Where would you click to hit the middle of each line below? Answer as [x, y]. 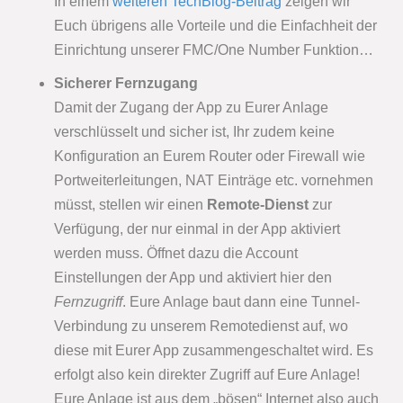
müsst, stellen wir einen [130, 205]
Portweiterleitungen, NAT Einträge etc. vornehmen [214, 181]
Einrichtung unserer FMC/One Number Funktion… [214, 50]
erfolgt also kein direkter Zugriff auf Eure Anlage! [207, 375]
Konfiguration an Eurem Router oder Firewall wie [210, 157]
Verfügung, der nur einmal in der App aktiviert [197, 229]
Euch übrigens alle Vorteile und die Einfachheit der [215, 26]
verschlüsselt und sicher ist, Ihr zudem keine [194, 132]
